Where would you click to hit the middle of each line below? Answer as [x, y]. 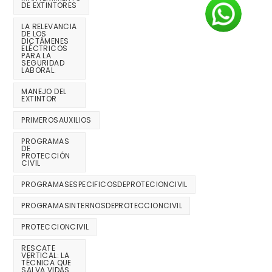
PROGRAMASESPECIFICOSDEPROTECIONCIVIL [104, 185]
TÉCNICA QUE [46, 263]
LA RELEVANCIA [49, 27]
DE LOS [34, 34]
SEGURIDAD [43, 63]
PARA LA [36, 56]
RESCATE [39, 248]
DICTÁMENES [45, 41]
